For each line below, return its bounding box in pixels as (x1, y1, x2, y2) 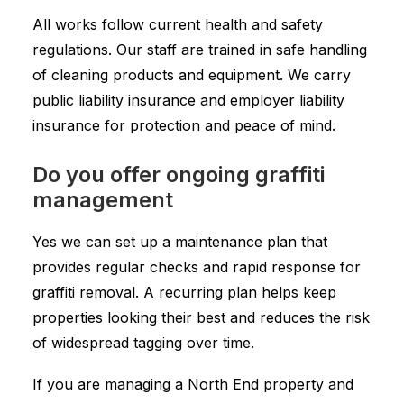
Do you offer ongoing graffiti (32, 161, 325, 188)
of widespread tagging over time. (32, 334, 254, 352)
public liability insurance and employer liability (32, 91, 344, 109)
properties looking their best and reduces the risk (32, 308, 370, 326)
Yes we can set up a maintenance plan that (32, 233, 327, 251)
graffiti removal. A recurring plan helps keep (32, 283, 336, 301)
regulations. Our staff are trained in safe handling (32, 41, 367, 59)
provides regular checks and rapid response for (32, 258, 361, 276)
